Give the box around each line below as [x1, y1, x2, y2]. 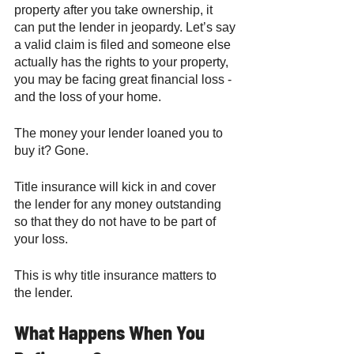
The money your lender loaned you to [14, 126, 226, 140]
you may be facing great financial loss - [14, 72, 235, 86]
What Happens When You [14, 320, 209, 344]
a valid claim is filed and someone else [14, 37, 234, 51]
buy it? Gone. [14, 143, 92, 157]
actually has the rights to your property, [14, 55, 232, 69]
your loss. [14, 232, 71, 246]
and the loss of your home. [14, 89, 164, 104]
